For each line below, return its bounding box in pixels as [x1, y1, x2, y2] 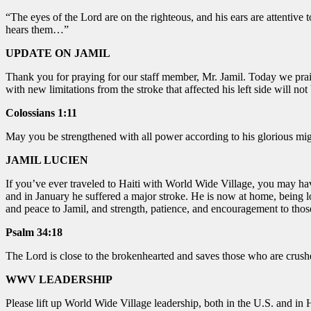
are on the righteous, [102, 10, 196, 23]
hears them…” [6, 23, 69, 35]
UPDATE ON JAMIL [6, 47, 110, 59]
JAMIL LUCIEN [6, 153, 88, 166]
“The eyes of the [6, 10, 81, 23]
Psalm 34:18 [6, 226, 62, 238]
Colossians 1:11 [6, 106, 77, 119]
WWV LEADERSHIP [6, 273, 112, 285]
